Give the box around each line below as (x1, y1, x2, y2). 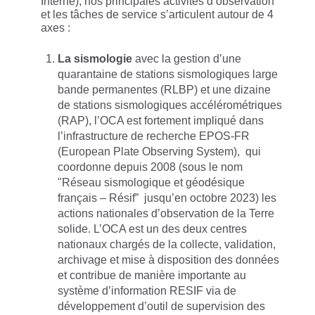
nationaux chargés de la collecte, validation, (58, 238, 276, 251)
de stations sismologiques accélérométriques (58, 99, 282, 112)
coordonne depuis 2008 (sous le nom (58, 161, 243, 174)
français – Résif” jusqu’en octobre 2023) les (58, 192, 276, 205)
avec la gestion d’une (132, 53, 241, 65)
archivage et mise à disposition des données (58, 254, 279, 266)
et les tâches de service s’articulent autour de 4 (41, 8, 274, 21)
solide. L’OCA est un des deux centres (58, 223, 247, 236)
